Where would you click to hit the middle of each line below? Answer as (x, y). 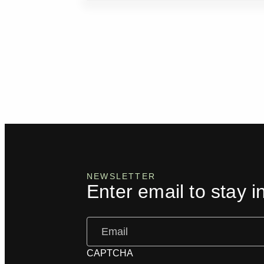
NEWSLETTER (121, 176)
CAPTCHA (110, 253)
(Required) (133, 223)
